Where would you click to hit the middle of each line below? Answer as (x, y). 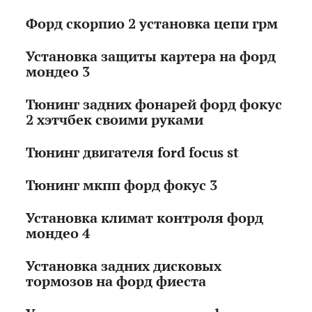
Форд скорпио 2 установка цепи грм (152, 24)
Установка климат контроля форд (145, 218)
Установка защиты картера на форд (151, 56)
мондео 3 (58, 72)
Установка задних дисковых (124, 266)
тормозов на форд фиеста (116, 281)
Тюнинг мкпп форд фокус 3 (122, 185)
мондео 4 (58, 233)
